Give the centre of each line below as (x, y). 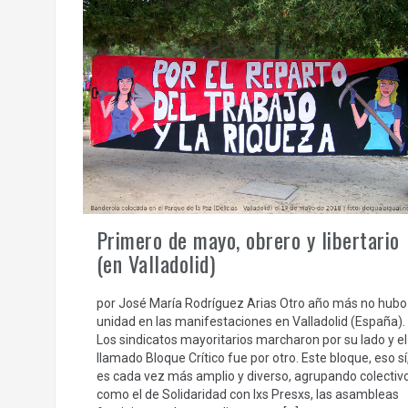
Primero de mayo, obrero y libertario (248, 239)
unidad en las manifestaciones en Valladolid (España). (250, 321)
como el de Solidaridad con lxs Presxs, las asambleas (247, 394)
